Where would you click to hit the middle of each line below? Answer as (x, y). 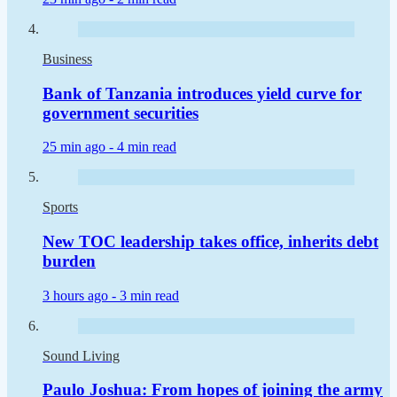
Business (67, 58)
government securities (121, 113)
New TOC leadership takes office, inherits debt (210, 241)
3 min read (149, 295)
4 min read (147, 147)
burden (69, 261)
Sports (60, 207)
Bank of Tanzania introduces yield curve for (202, 93)
